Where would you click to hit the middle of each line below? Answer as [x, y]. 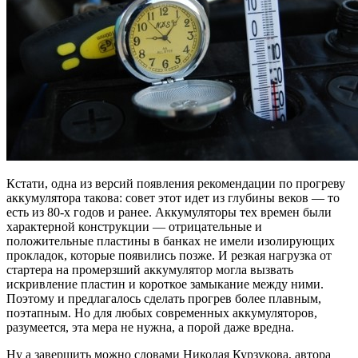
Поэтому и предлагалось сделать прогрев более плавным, [164, 298]
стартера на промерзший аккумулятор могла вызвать [150, 269]
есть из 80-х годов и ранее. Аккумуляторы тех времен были [169, 212]
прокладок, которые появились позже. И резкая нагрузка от [169, 255]
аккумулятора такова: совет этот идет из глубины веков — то [173, 197]
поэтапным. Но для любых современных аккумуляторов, [162, 312]
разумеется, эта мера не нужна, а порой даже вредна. [150, 327]
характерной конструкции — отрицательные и [134, 226]
